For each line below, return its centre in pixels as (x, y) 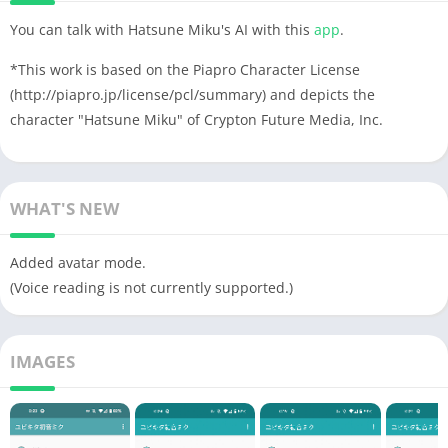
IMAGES (42, 361)
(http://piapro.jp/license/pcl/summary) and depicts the (192, 94)
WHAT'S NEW (64, 208)
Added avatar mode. (78, 262)
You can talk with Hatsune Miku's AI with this (162, 29)
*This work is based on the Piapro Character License (185, 69)
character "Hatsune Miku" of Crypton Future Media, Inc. (196, 119)
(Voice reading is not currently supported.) (151, 287)
